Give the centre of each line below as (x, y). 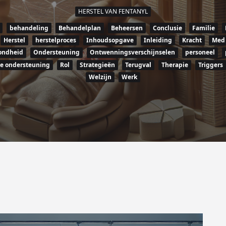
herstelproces (56, 40)
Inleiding (158, 40)
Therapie (175, 65)
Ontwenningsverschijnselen (132, 52)
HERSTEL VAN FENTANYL (113, 12)
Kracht (192, 40)
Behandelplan (80, 28)
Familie (204, 28)
